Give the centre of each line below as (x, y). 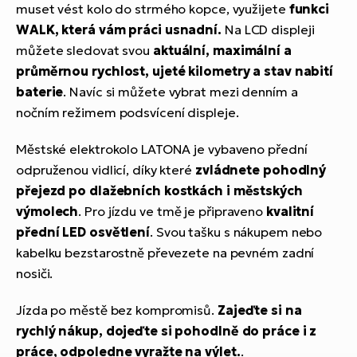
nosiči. (35, 273)
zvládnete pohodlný (261, 169)
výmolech (47, 211)
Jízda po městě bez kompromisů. (117, 310)
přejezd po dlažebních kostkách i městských (159, 190)
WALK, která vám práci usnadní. (120, 29)
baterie (40, 91)
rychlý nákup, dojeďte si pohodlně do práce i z (167, 330)
